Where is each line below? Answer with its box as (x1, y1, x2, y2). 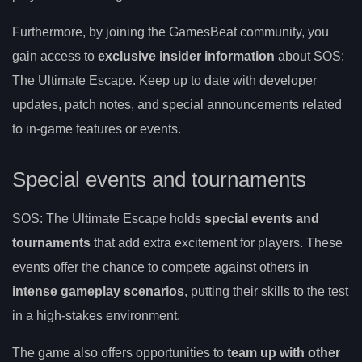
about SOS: (275, 48, 344, 63)
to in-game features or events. (12, 121, 181, 136)
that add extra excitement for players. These (90, 236, 343, 250)
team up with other (227, 346, 340, 360)
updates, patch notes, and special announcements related (12, 97, 342, 112)
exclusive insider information (98, 48, 275, 63)
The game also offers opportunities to (12, 346, 227, 360)
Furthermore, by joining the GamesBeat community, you (12, 24, 329, 39)
